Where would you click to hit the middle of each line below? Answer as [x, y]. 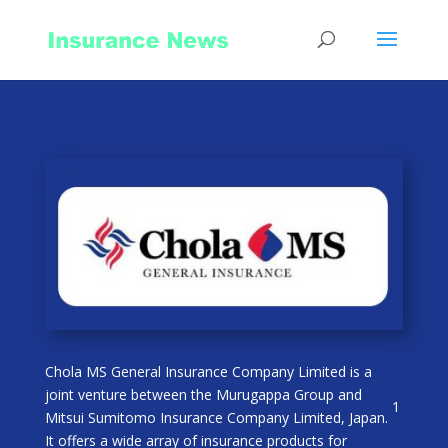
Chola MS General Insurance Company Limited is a [208, 371]
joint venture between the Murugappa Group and [203, 394]
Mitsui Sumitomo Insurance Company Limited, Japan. [216, 417]
